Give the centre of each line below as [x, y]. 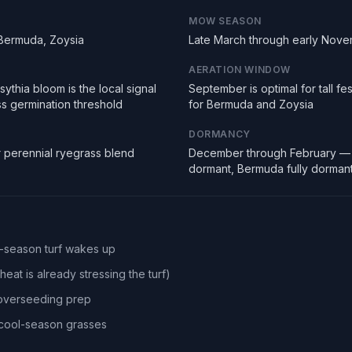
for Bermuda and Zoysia [251, 104]
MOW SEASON [225, 21]
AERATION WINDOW [240, 70]
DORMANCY [220, 134]
